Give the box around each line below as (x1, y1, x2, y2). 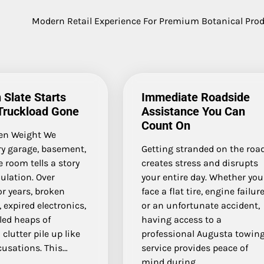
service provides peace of (141, 242, 249, 253)
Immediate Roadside (141, 90, 250, 104)
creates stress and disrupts (141, 157, 259, 169)
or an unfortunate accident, (141, 199, 260, 211)
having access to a (141, 213, 222, 225)
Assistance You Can (141, 104, 246, 118)
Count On (141, 118, 191, 133)
